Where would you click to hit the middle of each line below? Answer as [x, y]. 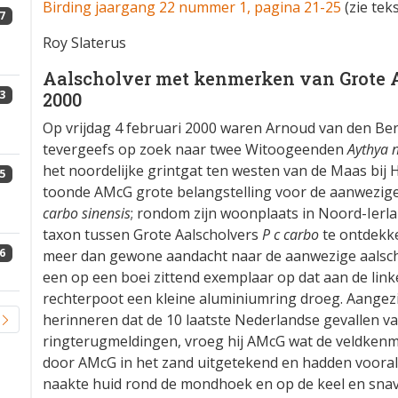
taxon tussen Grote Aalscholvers [152, 234]
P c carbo [291, 234]
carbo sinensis [87, 213]
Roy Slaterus [84, 42]
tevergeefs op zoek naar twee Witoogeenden [195, 149]
